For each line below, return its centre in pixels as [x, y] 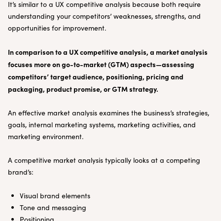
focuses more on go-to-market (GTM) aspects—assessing [101, 64]
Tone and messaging [53, 207]
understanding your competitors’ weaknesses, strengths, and [104, 16]
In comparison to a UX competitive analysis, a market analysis [108, 52]
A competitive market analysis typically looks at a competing [104, 160]
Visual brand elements [55, 196]
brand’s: [21, 172]
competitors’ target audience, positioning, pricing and [96, 76]
